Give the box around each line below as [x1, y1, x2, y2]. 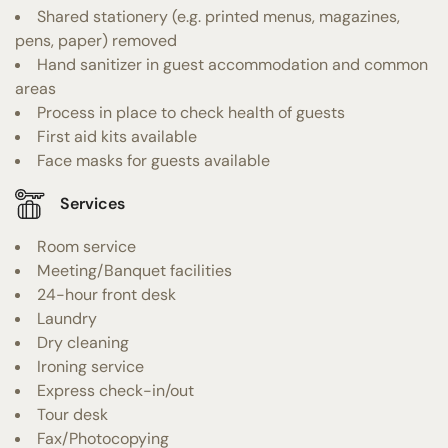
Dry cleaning [37, 331, 129, 353]
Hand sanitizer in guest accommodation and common [37, 53, 428, 75]
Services [60, 193, 125, 215]
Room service [37, 235, 136, 257]
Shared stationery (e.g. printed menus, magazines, [37, 5, 400, 27]
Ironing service [37, 355, 144, 377]
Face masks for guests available [37, 149, 270, 171]
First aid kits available [37, 125, 197, 147]
